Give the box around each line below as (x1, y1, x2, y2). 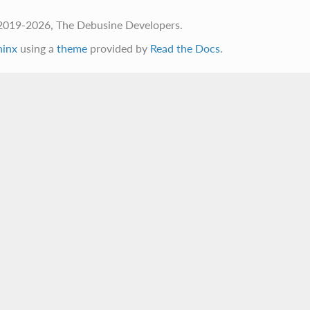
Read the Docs (149, 41, 220, 55)
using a (17, 41, 57, 55)
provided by (86, 41, 150, 55)
